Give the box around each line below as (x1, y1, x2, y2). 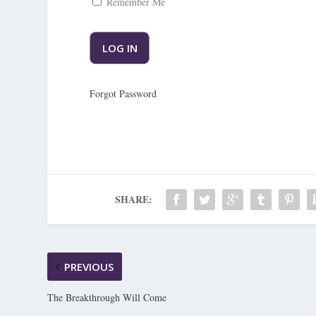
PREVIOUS (64, 259, 114, 274)
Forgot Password (90, 86, 157, 100)
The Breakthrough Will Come (47, 290, 167, 304)
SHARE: (115, 191, 153, 207)
